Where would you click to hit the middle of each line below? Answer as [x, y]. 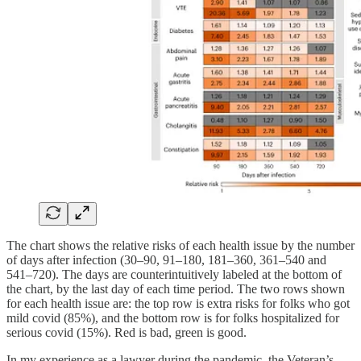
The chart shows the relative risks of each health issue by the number [180, 246]
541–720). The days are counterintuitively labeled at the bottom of [174, 275]
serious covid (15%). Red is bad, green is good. [127, 333]
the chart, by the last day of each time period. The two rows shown [176, 289]
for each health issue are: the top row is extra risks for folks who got [178, 304]
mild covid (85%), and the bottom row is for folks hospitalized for [173, 318]
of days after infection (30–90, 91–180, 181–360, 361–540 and [166, 260]
